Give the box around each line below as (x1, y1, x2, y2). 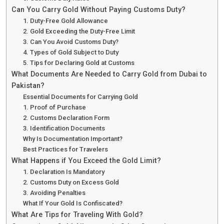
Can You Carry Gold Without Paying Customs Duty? (11, 5, 185, 14)
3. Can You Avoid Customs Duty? (22, 38, 118, 46)
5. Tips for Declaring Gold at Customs (22, 59, 134, 67)
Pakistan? (11, 81, 44, 90)
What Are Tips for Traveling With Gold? (11, 210, 143, 219)
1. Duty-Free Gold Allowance (22, 17, 108, 25)
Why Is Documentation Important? (22, 135, 122, 143)
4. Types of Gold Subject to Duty (22, 48, 118, 56)
